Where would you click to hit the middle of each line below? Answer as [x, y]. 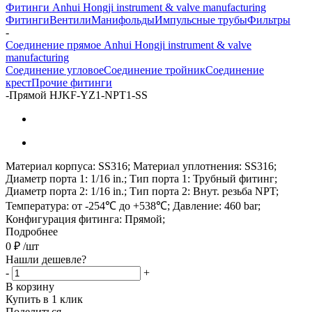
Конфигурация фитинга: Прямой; [85, 219]
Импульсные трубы [201, 19]
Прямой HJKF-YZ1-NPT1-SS [78, 95]
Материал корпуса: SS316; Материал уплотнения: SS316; [141, 166]
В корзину [30, 286]
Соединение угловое [55, 70]
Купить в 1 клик [44, 299]
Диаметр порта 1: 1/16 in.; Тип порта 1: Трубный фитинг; [141, 178]
